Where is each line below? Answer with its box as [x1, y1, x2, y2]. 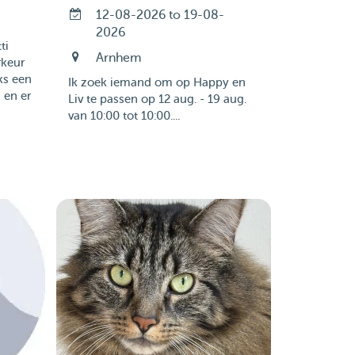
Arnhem [95, 51, 141, 65]
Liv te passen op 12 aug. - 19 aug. [67, 93, 246, 106]
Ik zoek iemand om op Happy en [67, 76, 246, 90]
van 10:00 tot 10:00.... [67, 109, 180, 123]
